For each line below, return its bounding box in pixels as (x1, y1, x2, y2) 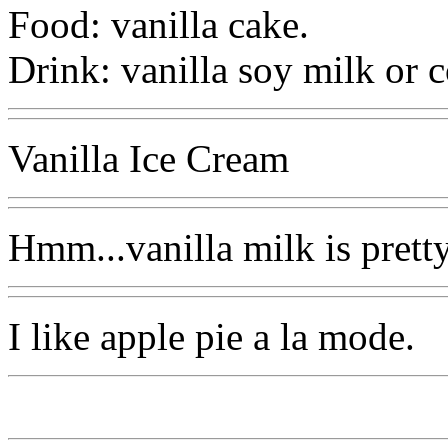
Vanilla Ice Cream (8, 136, 289, 180)
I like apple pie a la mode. (8, 314, 415, 358)
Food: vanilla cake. (8, 2, 309, 46)
